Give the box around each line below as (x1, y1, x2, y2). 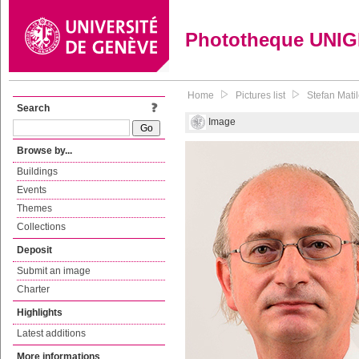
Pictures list (236, 90, 285, 101)
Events (17, 184, 46, 196)
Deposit (17, 244, 52, 256)
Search (17, 103, 50, 114)
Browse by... (17, 145, 72, 156)
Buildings (17, 166, 58, 177)
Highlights (17, 307, 63, 318)
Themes (17, 203, 52, 214)
